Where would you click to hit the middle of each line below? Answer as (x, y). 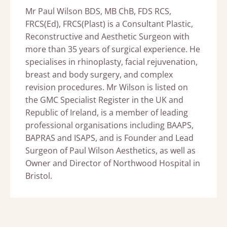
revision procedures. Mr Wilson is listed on (107, 87)
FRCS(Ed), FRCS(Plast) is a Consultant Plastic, (109, 24)
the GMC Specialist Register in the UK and (104, 100)
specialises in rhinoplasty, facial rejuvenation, (111, 62)
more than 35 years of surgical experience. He (113, 49)
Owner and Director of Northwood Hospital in (113, 163)
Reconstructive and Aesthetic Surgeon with (107, 36)
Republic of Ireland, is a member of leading (107, 112)
